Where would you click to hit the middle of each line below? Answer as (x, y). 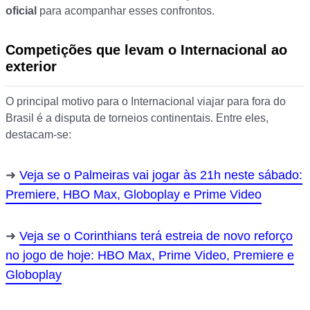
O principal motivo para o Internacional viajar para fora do (146, 102)
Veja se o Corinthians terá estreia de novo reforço (156, 236)
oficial (21, 11)
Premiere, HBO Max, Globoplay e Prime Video (134, 195)
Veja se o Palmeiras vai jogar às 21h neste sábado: (161, 175)
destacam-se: (38, 135)
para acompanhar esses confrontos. (126, 11)
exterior (31, 67)
